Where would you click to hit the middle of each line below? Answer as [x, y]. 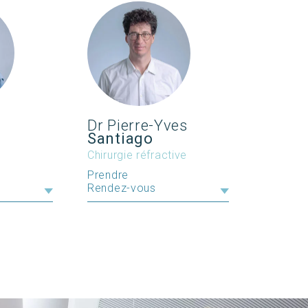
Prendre [108, 175]
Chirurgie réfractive [137, 155]
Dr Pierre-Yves [137, 126]
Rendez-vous [122, 188]
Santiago [120, 139]
